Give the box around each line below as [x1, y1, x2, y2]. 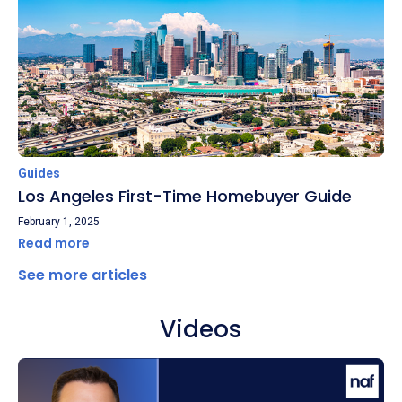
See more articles [18, 264, 147, 285]
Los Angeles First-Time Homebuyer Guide [18, 184, 352, 207]
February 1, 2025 [18, 214, 100, 228]
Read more [18, 233, 92, 252]
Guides [18, 165, 60, 180]
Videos [160, 311, 242, 345]
